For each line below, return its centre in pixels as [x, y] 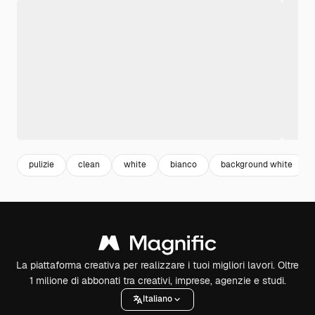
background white [257, 165]
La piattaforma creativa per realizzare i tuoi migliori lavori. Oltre [157, 265]
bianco [184, 165]
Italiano [157, 299]
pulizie [41, 165]
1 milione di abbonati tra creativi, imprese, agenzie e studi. [157, 280]
